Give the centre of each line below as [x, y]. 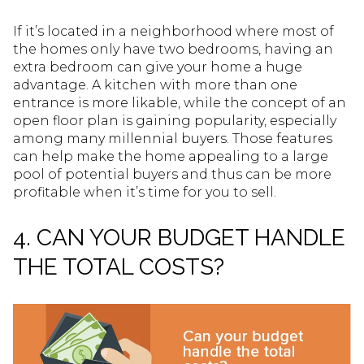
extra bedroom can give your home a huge [158, 67]
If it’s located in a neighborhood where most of [173, 32]
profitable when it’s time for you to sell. [145, 193]
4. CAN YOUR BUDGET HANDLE [179, 237]
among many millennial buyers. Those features [173, 139]
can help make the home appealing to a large [171, 157]
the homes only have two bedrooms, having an [173, 50]
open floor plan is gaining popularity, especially [175, 121]
